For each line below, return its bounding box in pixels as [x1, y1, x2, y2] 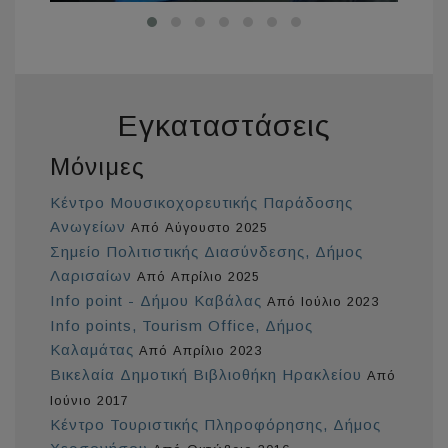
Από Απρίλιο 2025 [137, 269, 260, 285]
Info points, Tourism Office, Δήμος [50, 317, 313, 335]
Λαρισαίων [50, 267, 132, 285]
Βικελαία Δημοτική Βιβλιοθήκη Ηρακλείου [50, 366, 362, 384]
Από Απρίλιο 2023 [139, 343, 262, 359]
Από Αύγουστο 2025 [131, 220, 268, 236]
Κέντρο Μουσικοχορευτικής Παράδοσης [50, 194, 353, 212]
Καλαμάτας [50, 341, 134, 359]
